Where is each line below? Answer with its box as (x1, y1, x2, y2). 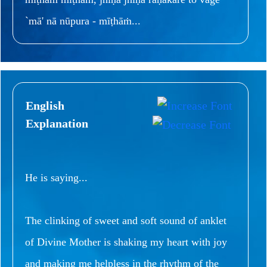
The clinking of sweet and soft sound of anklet (25, 214, 226, 226)
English (26, 98, 64, 112)
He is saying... (25, 171, 88, 184)
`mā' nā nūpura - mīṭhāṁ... (25, 14, 141, 27)
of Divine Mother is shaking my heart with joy (25, 235, 227, 248)
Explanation (26, 116, 88, 130)
